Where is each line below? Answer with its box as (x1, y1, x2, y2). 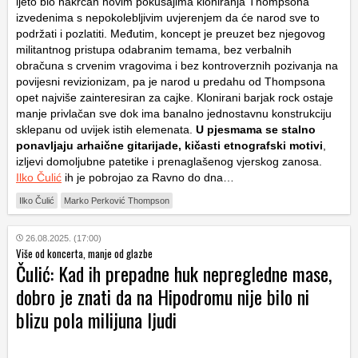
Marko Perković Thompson (64, 195, 169, 205)
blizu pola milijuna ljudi (16, 304, 177, 334)
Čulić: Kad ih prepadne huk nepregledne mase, (16, 258, 332, 288)
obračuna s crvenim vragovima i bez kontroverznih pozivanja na (16, 58, 338, 72)
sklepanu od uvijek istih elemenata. (16, 122, 196, 136)
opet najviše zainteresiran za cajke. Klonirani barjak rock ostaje (16, 90, 333, 104)
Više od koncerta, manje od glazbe (16, 245, 153, 261)
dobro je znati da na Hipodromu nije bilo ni (16, 281, 309, 311)
